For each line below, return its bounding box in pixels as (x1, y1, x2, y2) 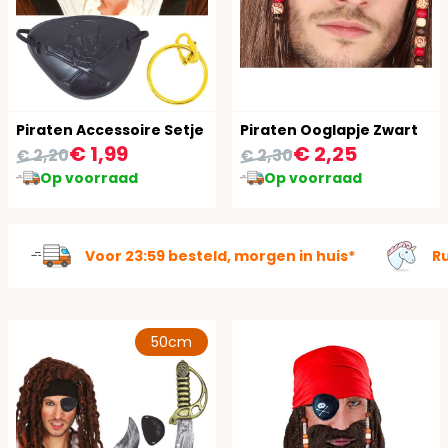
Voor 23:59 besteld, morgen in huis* (85, 245, 356, 266)
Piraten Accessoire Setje (16, 120, 204, 140)
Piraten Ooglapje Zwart (240, 120, 418, 140)
